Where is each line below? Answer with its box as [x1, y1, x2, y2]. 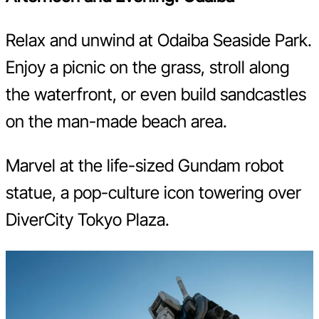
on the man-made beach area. [6, 110, 227, 132]
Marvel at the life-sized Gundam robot [6, 155, 284, 176]
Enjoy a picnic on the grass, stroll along [6, 56, 290, 78]
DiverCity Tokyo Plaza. [6, 209, 169, 230]
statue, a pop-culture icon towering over [6, 182, 301, 203]
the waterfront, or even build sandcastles [6, 83, 306, 105]
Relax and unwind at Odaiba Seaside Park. [6, 29, 312, 51]
